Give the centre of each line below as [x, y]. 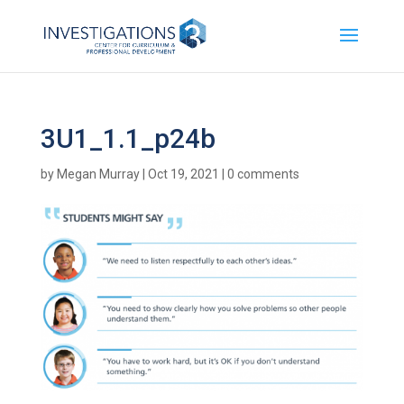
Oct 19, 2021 [183, 174]
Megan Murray [98, 174]
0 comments [263, 174]
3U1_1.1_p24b [128, 138]
